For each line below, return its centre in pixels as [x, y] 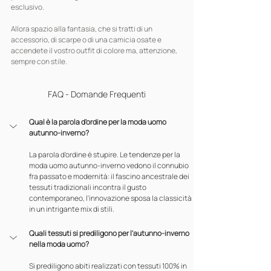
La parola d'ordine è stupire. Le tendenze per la [105, 155]
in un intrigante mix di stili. [72, 209]
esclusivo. [28, 7]
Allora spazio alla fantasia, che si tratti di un [82, 29]
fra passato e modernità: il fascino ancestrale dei [110, 176]
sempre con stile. [39, 61]
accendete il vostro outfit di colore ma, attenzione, [95, 51]
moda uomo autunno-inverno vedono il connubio [109, 165]
